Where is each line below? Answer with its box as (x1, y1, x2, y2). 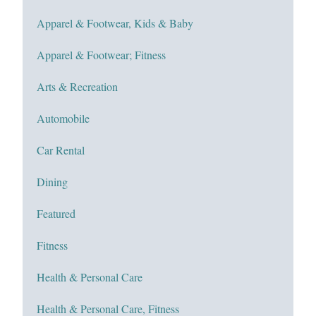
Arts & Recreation (37, 78, 118, 94)
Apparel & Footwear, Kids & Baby (37, 15, 193, 30)
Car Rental (37, 142, 85, 157)
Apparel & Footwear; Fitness (37, 47, 166, 62)
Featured (37, 205, 75, 221)
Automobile (37, 110, 90, 126)
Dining (37, 174, 68, 189)
